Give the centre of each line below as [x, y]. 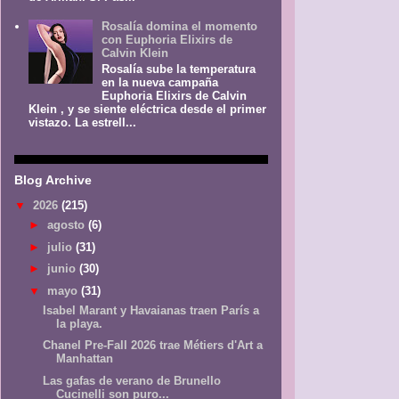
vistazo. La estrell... [83, 122]
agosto [67, 224]
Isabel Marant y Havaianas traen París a [151, 310]
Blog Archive [53, 179]
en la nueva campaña [160, 82]
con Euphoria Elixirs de [167, 40]
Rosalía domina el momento [180, 27]
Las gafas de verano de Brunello [132, 381]
